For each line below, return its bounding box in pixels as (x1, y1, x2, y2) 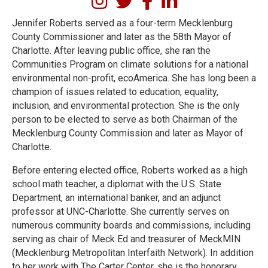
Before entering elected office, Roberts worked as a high (12, 165, 248, 176)
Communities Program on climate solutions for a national (12, 59, 248, 70)
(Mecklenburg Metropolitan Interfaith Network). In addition (12, 247, 254, 258)
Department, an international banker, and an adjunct (12, 192, 221, 203)
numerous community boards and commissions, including (12, 220, 251, 231)
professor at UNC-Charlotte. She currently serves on (12, 206, 229, 217)
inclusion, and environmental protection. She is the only (12, 100, 240, 111)
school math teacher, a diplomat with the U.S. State (12, 178, 221, 190)
